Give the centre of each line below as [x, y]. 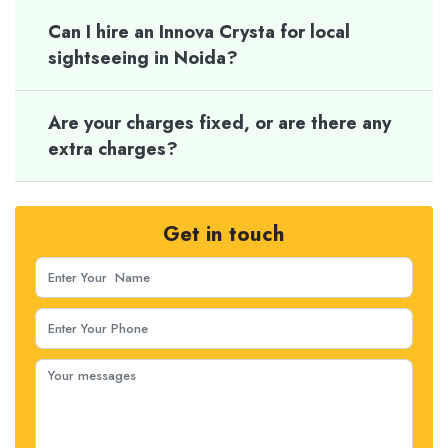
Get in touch [224, 234]
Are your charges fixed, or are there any [219, 123]
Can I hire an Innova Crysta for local [199, 32]
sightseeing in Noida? [143, 58]
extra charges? [113, 149]
